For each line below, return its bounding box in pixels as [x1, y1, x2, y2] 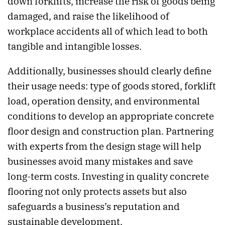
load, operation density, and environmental [8, 94, 200, 107]
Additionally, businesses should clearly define [8, 64, 211, 77]
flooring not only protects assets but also [8, 185, 187, 197]
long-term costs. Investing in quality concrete [8, 170, 209, 182]
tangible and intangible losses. [8, 40, 142, 52]
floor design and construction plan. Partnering [8, 125, 213, 137]
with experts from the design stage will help [8, 140, 201, 152]
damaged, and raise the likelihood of [8, 10, 169, 22]
